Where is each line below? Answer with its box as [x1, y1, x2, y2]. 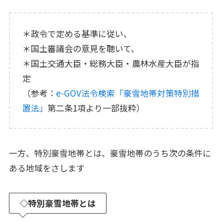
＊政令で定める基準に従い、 [22, 27, 132, 40]
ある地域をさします [8, 162, 85, 174]
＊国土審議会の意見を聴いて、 [22, 42, 140, 55]
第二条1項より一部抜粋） [48, 101, 145, 114]
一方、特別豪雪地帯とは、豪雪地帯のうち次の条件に [8, 147, 211, 160]
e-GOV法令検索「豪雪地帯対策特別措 [56, 86, 200, 99]
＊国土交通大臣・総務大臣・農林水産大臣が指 [22, 56, 200, 69]
